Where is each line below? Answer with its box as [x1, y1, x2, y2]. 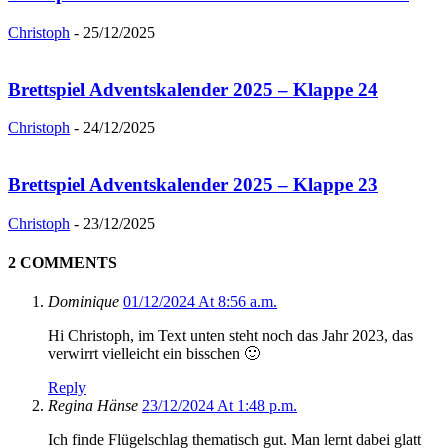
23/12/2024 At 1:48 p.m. [142, 397, 297, 415]
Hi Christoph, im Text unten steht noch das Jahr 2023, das [48, 327, 413, 345]
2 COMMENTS [8, 254, 117, 272]
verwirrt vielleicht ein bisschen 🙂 [48, 345, 260, 363]
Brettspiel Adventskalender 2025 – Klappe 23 [8, 174, 378, 196]
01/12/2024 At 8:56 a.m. [123, 293, 277, 311]
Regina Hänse [48, 397, 138, 415]
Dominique [48, 293, 119, 311]
